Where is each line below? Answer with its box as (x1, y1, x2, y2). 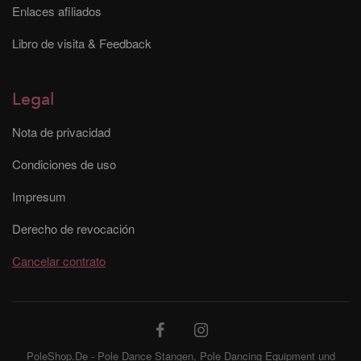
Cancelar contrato (12, 252, 106, 269)
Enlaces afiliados (12, 2, 102, 19)
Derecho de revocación (12, 220, 135, 237)
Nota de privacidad (12, 123, 110, 140)
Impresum (12, 188, 66, 205)
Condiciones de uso (12, 156, 116, 172)
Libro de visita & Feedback (12, 35, 151, 52)
